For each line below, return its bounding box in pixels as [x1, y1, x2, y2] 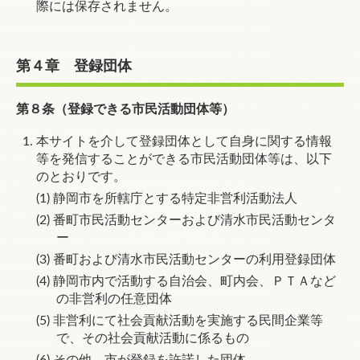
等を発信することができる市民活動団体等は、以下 [36, 153, 332, 166]
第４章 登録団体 [16, 59, 132, 74]
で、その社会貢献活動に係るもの [56, 332, 249, 345]
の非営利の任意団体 [56, 292, 172, 305]
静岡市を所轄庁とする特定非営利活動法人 [53, 192, 297, 205]
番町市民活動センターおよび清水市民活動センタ [53, 214, 336, 227]
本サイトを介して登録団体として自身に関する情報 [36, 135, 332, 148]
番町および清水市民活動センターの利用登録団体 [53, 253, 336, 266]
